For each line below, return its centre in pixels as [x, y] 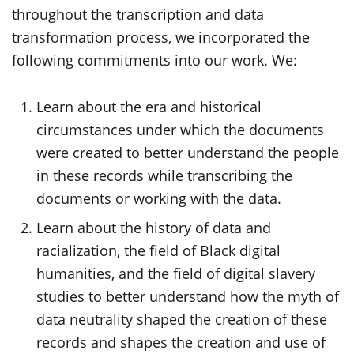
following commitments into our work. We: [156, 60]
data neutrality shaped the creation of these [182, 319]
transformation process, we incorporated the [161, 37]
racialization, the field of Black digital [159, 250]
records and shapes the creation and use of [181, 342]
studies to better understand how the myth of [188, 296]
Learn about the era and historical [149, 107]
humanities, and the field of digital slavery [176, 273]
